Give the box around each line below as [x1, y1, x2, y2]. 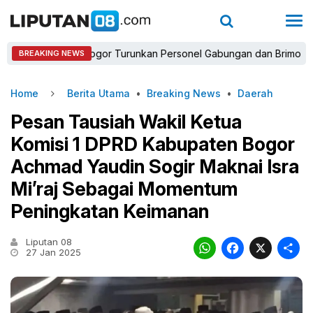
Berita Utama [67, 87, 130, 99]
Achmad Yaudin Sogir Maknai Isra [10, 155, 299, 178]
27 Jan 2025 [23, 247, 81, 258]
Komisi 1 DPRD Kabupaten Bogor [10, 133, 295, 156]
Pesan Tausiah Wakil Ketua [10, 110, 242, 133]
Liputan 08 [23, 236, 72, 247]
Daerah [238, 87, 273, 99]
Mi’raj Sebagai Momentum [10, 177, 238, 201]
